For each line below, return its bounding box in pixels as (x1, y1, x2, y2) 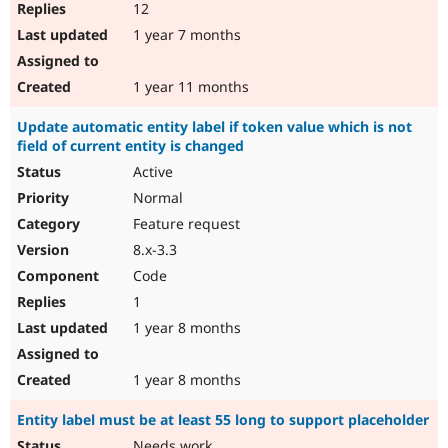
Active (129, 162, 173, 182)
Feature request (129, 214, 240, 234)
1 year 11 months (129, 77, 249, 97)
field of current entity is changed (17, 136, 244, 156)
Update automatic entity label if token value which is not (17, 117, 412, 137)
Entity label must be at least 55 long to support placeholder (17, 410, 429, 430)
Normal (129, 188, 183, 208)
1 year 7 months (129, 25, 241, 45)
